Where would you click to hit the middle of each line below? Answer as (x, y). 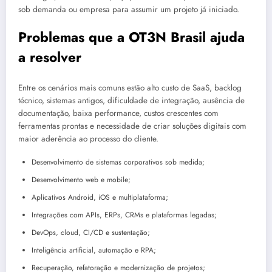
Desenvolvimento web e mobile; (81, 180)
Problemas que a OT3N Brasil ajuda (131, 37)
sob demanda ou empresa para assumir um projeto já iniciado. (129, 10)
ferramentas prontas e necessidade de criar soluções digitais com (132, 126)
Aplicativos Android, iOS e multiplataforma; (100, 198)
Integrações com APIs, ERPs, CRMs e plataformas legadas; (124, 215)
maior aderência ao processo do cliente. (88, 138)
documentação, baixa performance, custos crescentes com (118, 113)
